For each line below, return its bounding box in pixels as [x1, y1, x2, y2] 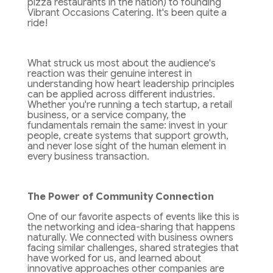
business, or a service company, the [27, 109, 186, 122]
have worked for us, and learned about [27, 252, 201, 265]
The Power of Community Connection [27, 191, 214, 204]
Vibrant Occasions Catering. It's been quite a [27, 7, 227, 19]
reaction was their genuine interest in [27, 68, 192, 80]
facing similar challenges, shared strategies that [27, 242, 239, 255]
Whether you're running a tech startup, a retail [27, 99, 232, 112]
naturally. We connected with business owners [27, 232, 233, 244]
